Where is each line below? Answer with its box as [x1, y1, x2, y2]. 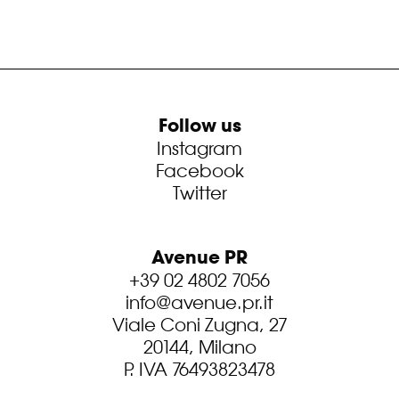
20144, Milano [142, 335, 256, 358]
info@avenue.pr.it [126, 290, 273, 313]
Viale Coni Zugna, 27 [111, 313, 288, 336]
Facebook [155, 159, 244, 182]
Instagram [157, 136, 242, 159]
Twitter [172, 181, 227, 204]
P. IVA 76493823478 [124, 357, 275, 380]
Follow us [158, 112, 241, 138]
